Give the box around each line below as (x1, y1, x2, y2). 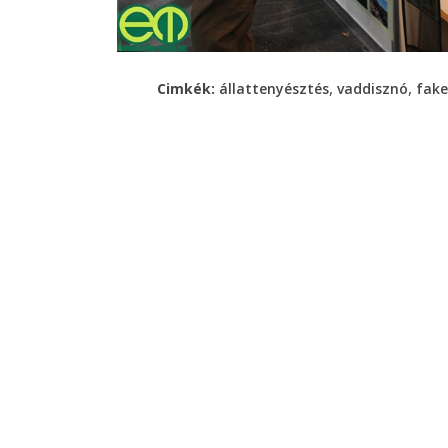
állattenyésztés (219, 78, 329, 98)
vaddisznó (337, 78, 408, 98)
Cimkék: (157, 78, 219, 98)
